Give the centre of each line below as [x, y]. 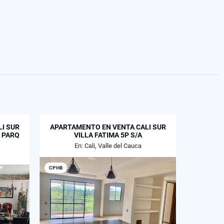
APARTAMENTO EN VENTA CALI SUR [108, 127]
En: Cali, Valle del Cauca [108, 146]
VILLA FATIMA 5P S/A [108, 135]
